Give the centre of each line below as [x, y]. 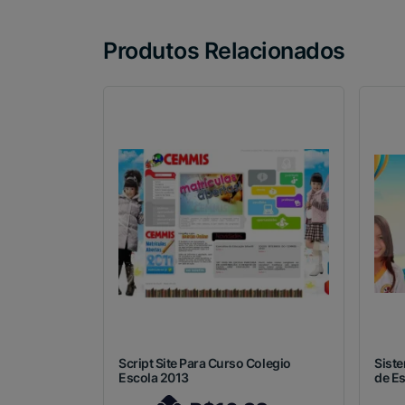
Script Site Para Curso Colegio [205, 363]
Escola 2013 [154, 378]
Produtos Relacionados [224, 51]
